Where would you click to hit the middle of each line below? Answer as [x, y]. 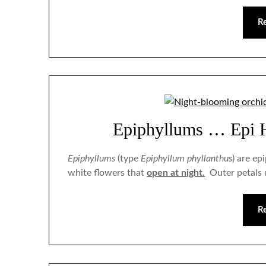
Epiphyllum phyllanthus [187, 158]
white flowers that [107, 172]
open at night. [176, 172]
